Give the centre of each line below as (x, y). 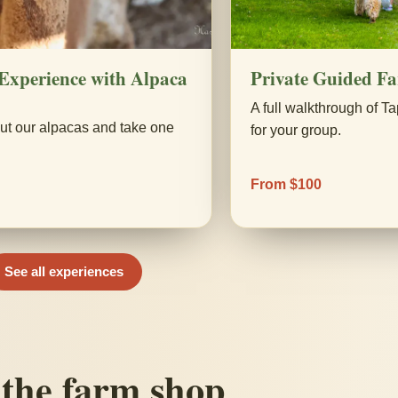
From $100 (286, 184)
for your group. (295, 130)
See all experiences (64, 271)
